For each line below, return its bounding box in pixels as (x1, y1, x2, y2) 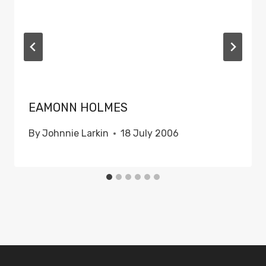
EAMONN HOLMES (28, 100, 128, 115)
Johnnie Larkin (42, 128, 109, 140)
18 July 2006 (121, 128, 179, 140)
